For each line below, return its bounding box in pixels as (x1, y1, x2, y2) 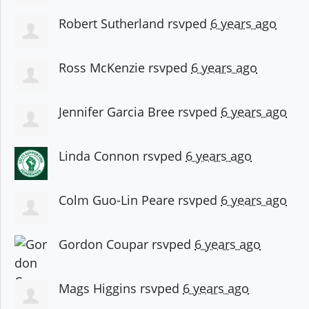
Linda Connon (59, 148, 139, 165)
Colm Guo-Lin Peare (59, 192, 175, 209)
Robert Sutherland (59, 15, 164, 32)
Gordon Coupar (59, 236, 148, 253)
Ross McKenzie (59, 59, 145, 77)
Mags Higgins (59, 280, 137, 297)
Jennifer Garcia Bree (59, 103, 175, 121)
